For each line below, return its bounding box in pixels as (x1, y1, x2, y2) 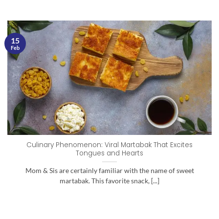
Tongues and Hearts (76, 148, 143, 158)
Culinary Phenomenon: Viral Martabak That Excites (26, 140, 193, 150)
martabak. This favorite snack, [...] (60, 176, 159, 185)
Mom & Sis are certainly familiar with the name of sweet (25, 166, 194, 175)
